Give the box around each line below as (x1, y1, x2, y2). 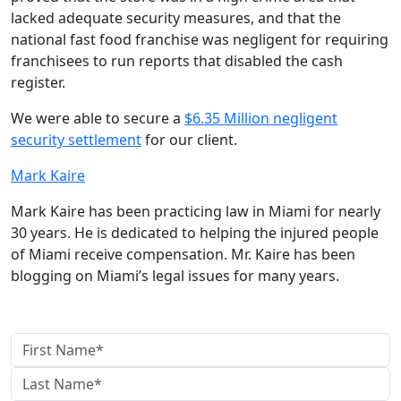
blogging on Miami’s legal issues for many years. (11, 265, 339, 286)
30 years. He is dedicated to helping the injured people (11, 222, 379, 243)
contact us (150, 298, 251, 328)
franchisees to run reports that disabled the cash (11, 50, 343, 71)
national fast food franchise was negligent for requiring (11, 29, 388, 49)
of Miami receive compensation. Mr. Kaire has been (11, 243, 355, 264)
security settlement (11, 129, 141, 149)
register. (11, 72, 65, 92)
